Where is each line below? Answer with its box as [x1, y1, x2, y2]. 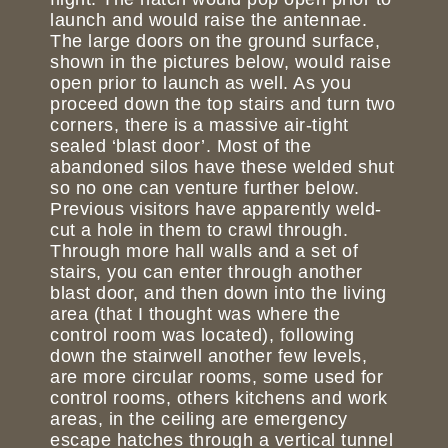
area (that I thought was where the [50, 304, 340, 325]
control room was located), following [50, 325, 354, 346]
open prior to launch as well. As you [50, 73, 351, 94]
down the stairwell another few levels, [50, 346, 367, 367]
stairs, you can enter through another [50, 262, 363, 283]
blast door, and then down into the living [50, 283, 387, 304]
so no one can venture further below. [50, 178, 359, 199]
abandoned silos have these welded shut [50, 157, 394, 178]
